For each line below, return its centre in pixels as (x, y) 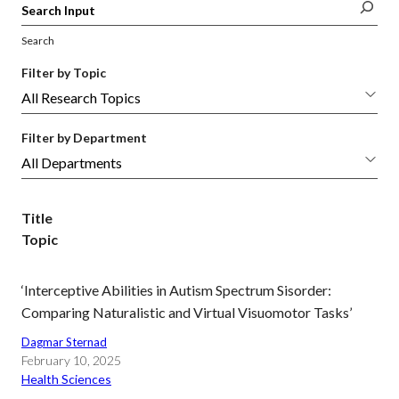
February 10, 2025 (71, 360)
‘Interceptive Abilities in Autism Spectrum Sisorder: (176, 290)
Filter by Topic (64, 73)
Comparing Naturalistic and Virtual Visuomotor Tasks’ (187, 312)
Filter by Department (84, 138)
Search (38, 41)
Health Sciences (66, 379)
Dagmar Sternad (64, 342)
